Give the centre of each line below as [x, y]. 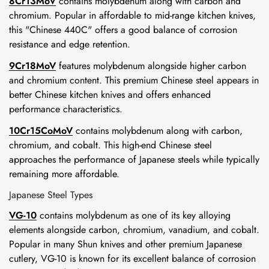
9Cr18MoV [32, 66]
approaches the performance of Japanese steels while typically [134, 159]
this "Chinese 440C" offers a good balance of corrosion [123, 30]
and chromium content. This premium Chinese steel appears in [134, 80]
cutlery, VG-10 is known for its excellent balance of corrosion [132, 258]
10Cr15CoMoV [41, 131]
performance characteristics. [66, 109]
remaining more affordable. [64, 174]
